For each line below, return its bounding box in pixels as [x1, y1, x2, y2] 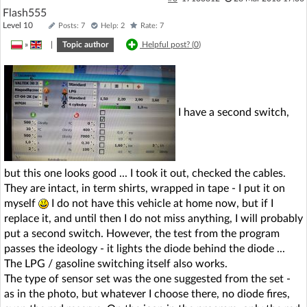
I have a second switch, [175, 106, 289, 118]
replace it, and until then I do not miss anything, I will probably [4, 212, 303, 224]
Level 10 [3, 21, 45, 29]
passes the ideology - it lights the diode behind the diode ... [4, 243, 285, 254]
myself [4, 197, 38, 209]
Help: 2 [101, 21, 125, 29]
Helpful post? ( [142, 40, 194, 49]
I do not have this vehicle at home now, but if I [49, 197, 273, 209]
